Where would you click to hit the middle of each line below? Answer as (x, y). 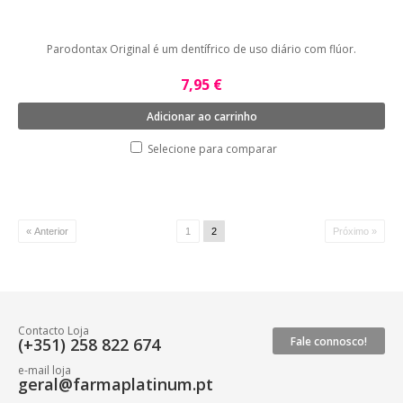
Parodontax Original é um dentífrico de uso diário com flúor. (201, 49)
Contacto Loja (54, 331)
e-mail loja (45, 370)
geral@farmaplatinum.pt (116, 384)
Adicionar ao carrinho (201, 116)
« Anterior (47, 231)
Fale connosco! (329, 341)
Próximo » (355, 231)
